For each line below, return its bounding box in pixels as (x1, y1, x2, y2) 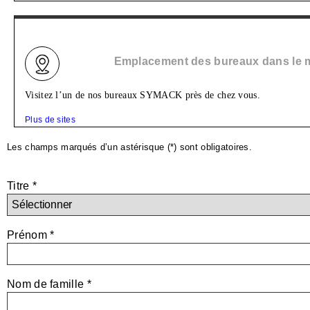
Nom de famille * (7, 278, 91, 290)
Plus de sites (25, 115, 75, 125)
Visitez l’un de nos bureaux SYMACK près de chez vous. (25, 90, 260, 100)
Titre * (7, 180, 37, 192)
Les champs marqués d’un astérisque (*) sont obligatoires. (7, 143, 253, 152)
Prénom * (7, 229, 55, 241)
